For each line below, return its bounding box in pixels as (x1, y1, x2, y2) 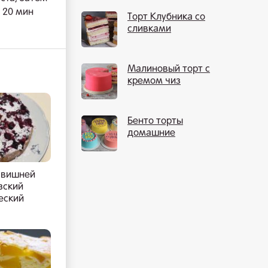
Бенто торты (127, 117, 183, 126)
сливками (127, 25, 171, 34)
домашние (127, 129, 175, 138)
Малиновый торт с (127, 65, 210, 74)
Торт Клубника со (127, 13, 205, 22)
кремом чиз (127, 77, 181, 86)
